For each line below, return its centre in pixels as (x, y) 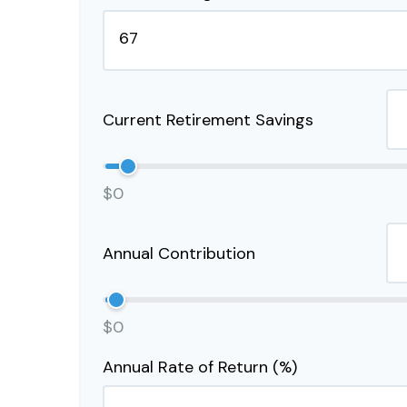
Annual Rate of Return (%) (200, 367)
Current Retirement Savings (208, 119)
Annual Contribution (179, 253)
